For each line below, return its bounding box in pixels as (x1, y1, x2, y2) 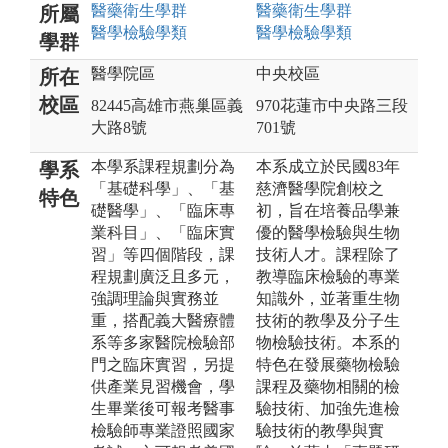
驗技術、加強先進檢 (256, 399, 400, 417)
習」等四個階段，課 (91, 245, 235, 263)
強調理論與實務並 (91, 289, 219, 307)
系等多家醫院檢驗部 (91, 333, 235, 351)
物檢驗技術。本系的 (256, 333, 400, 351)
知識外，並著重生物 (256, 289, 400, 307)
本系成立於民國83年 (256, 157, 400, 175)
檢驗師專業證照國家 (91, 421, 235, 439)
